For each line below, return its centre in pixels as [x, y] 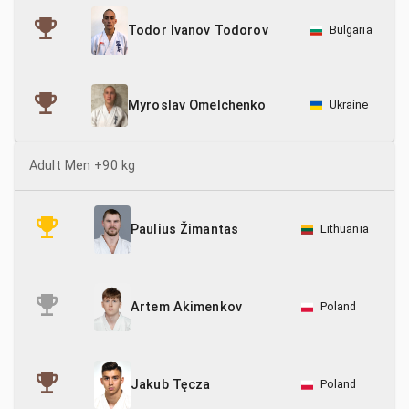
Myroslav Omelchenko [197, 106]
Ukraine [349, 105]
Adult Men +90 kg [83, 166]
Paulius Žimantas [185, 230]
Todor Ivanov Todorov [198, 30]
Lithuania [344, 229]
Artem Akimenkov [187, 308]
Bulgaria [351, 30]
